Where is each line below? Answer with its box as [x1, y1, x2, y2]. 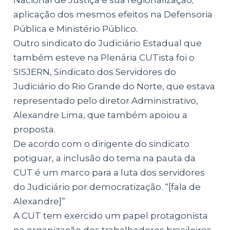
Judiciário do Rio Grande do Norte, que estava [13, 81, 216, 91]
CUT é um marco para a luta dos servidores [13, 167, 205, 178]
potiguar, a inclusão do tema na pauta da [13, 152, 196, 163]
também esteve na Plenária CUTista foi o [13, 52, 195, 63]
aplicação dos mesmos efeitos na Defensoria [13, 9, 213, 20]
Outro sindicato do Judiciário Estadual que [13, 37, 202, 48]
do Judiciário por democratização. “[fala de [13, 181, 201, 192]
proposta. [13, 124, 56, 135]
